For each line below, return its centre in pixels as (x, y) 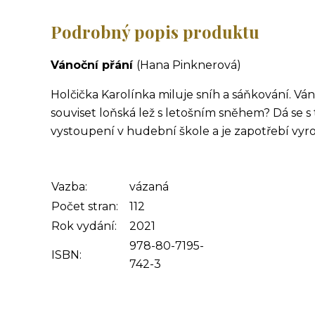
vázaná (149, 186)
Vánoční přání (94, 65)
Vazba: (69, 186)
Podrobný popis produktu (155, 31)
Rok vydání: (84, 226)
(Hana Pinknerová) (189, 65)
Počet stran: (85, 206)
